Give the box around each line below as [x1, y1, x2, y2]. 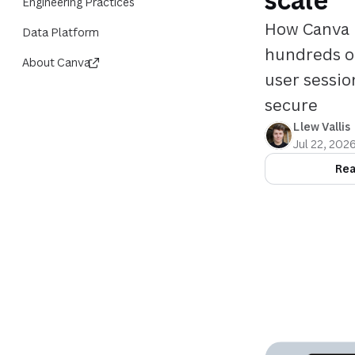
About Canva [22, 55, 90, 70]
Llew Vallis [293, 119, 351, 135]
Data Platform [22, 25, 99, 40]
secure [265, 94, 319, 116]
